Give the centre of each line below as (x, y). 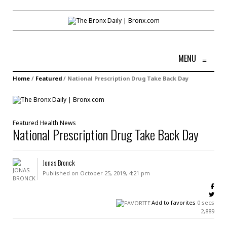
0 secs (206, 202)
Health (49, 123)
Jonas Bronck (59, 162)
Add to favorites (174, 202)
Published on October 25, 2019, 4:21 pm (96, 173)
